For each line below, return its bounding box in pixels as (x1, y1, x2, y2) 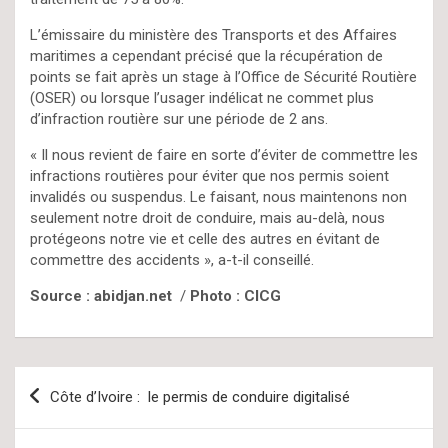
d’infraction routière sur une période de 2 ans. (30, 109, 328, 128)
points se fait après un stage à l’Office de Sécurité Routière (30, 67, 417, 86)
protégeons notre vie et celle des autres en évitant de (30, 229, 380, 248)
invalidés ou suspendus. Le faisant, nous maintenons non (30, 187, 407, 206)
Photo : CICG (190, 286, 281, 305)
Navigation (14, 366, 136, 396)
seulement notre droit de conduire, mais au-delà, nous (30, 208, 385, 227)
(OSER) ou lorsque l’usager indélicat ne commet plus (30, 88, 374, 107)
